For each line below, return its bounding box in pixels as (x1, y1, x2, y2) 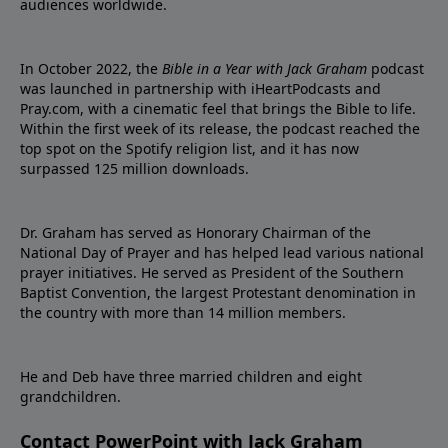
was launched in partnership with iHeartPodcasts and (20, 79, 381, 99)
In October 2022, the (20, 59, 162, 79)
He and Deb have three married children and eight (20, 367, 362, 387)
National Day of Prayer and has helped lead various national (20, 243, 424, 263)
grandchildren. (20, 387, 121, 407)
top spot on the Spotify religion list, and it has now (20, 139, 359, 159)
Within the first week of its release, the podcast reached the (20, 119, 420, 139)
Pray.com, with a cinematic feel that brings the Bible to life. (20, 99, 416, 119)
